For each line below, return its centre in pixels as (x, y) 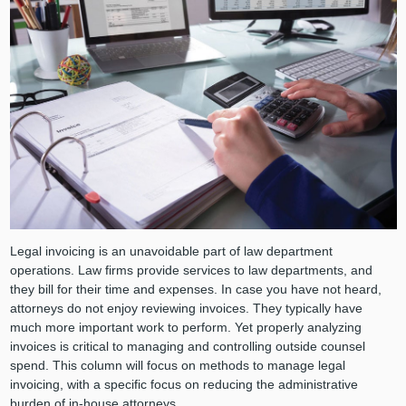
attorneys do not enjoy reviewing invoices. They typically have (186, 309)
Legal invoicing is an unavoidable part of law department (171, 251)
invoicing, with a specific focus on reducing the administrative (184, 385)
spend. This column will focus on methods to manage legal (177, 366)
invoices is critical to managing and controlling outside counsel (187, 347)
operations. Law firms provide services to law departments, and (191, 271)
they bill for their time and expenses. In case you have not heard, (195, 290)
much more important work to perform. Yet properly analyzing (185, 328)
